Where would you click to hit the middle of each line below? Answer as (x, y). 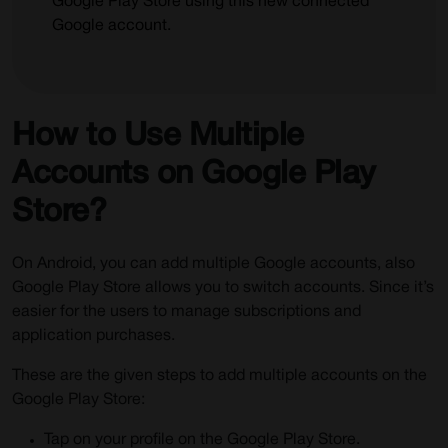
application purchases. (93, 336)
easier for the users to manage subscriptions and (186, 312)
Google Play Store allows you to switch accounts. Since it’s (223, 288)
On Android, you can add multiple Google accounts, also (213, 264)
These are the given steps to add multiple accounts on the (219, 376)
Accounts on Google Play (194, 174)
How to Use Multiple (158, 136)
